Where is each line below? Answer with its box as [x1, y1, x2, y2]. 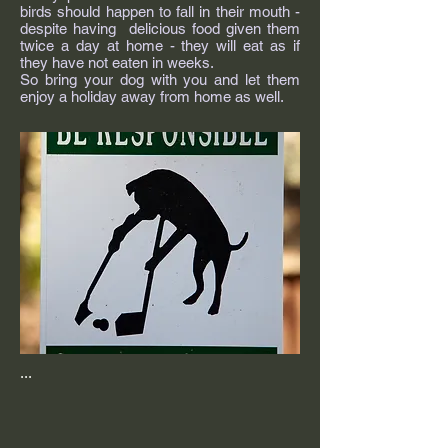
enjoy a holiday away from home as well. [20, 88, 284, 105]
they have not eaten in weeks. [20, 54, 218, 71]
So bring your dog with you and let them [20, 71, 300, 88]
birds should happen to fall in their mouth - [20, 3, 300, 20]
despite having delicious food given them [20, 20, 300, 37]
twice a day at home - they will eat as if [20, 37, 300, 54]
